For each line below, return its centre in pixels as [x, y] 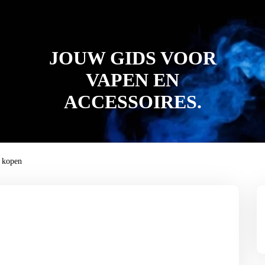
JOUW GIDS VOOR [132, 58]
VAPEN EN [132, 80]
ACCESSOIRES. [132, 102]
